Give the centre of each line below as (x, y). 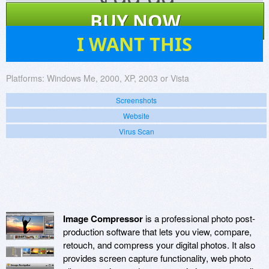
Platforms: (25, 78)
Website (136, 116)
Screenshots (136, 100)
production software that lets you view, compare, (157, 232)
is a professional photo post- (199, 219)
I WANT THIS (134, 44)
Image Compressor (103, 219)
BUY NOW (135, 21)
